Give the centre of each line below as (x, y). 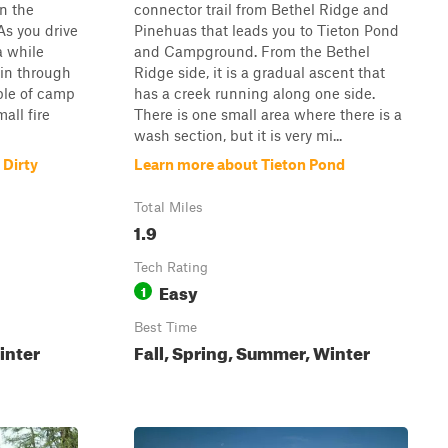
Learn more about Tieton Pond (239, 164)
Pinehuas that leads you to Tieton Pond (266, 30)
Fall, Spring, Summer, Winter (252, 350)
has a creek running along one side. (254, 93)
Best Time (165, 327)
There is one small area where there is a (268, 114)
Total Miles (168, 207)
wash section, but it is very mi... (238, 135)
